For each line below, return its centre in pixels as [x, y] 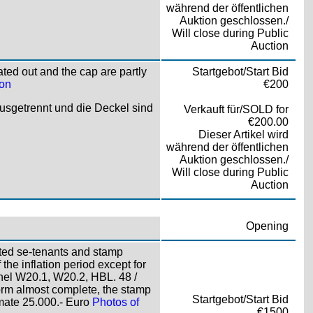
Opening [267, 226]
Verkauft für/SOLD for [236, 109]
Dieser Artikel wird [243, 134]
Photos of [115, 302]
